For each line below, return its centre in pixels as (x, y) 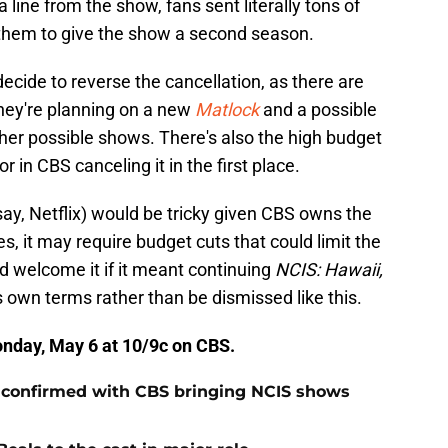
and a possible (320, 110)
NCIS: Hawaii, (329, 270)
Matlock (229, 110)
